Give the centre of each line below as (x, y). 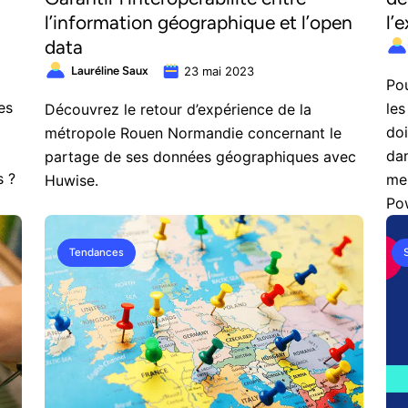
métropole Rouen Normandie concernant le (193, 133)
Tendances (96, 252)
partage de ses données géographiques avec (200, 157)
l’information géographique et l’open (199, 22)
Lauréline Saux (110, 71)
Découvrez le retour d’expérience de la (178, 109)
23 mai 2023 (219, 71)
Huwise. (71, 180)
